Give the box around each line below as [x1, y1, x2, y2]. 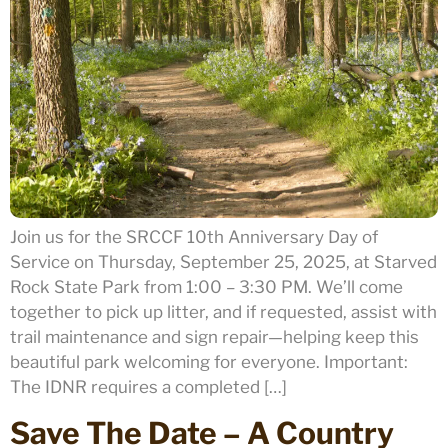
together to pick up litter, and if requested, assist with [10, 301, 437, 322]
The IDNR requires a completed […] [10, 376, 287, 397]
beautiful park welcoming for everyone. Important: [10, 351, 408, 372]
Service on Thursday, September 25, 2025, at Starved [10, 251, 437, 272]
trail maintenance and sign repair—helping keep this [10, 326, 419, 347]
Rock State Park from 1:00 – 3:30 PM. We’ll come [10, 276, 403, 297]
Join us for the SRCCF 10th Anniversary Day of [10, 226, 378, 247]
